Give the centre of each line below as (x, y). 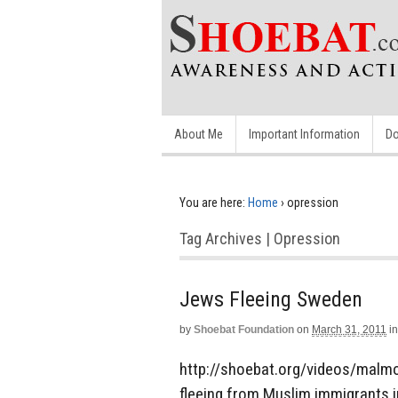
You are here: (212, 203)
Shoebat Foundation (244, 330)
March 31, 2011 (349, 330)
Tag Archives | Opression (260, 239)
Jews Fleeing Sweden (271, 299)
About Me (199, 134)
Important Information (304, 134)
